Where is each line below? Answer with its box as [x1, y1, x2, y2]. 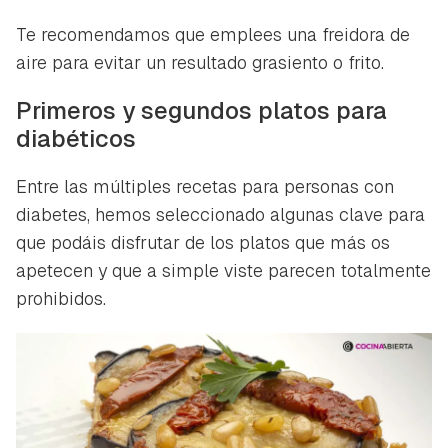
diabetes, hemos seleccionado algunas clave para [16, 203, 425, 227]
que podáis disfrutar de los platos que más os [16, 231, 390, 255]
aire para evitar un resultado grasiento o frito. [16, 51, 384, 75]
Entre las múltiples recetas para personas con [16, 175, 394, 199]
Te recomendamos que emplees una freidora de [16, 23, 410, 47]
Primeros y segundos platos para [16, 95, 387, 127]
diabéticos [16, 123, 136, 155]
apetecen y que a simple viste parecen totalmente [16, 259, 431, 283]
